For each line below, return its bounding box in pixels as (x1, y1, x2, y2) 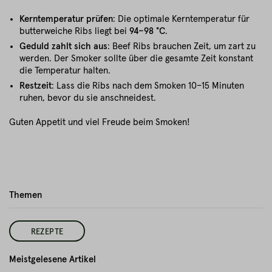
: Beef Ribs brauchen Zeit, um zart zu (107, 42, 256, 51)
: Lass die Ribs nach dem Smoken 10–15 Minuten (52, 81, 244, 90)
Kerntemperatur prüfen (19, 15, 113, 24)
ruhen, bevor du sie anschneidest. (19, 93, 156, 103)
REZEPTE (30, 228, 64, 236)
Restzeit (19, 81, 52, 90)
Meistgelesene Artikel (9, 255, 96, 264)
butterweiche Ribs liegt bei (19, 27, 129, 36)
